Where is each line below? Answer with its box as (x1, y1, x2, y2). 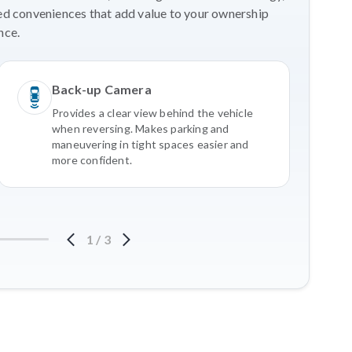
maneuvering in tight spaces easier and (52, 137, 249, 151)
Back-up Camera (52, 81, 152, 97)
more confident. (52, 152, 132, 167)
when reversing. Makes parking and (52, 121, 229, 135)
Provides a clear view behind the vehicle (52, 105, 253, 119)
